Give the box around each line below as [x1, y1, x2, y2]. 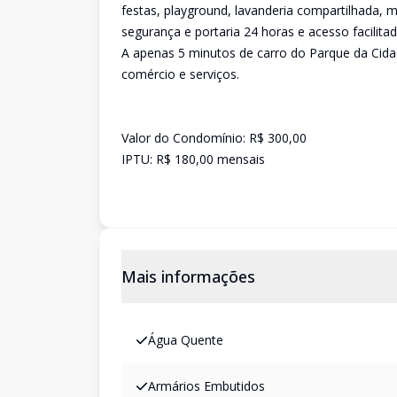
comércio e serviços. [121, 66, 239, 82]
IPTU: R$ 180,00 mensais [121, 151, 265, 167]
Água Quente [148, 331, 223, 348]
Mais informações [121, 266, 255, 287]
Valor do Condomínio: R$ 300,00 [121, 129, 307, 146]
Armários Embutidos [148, 378, 265, 394]
